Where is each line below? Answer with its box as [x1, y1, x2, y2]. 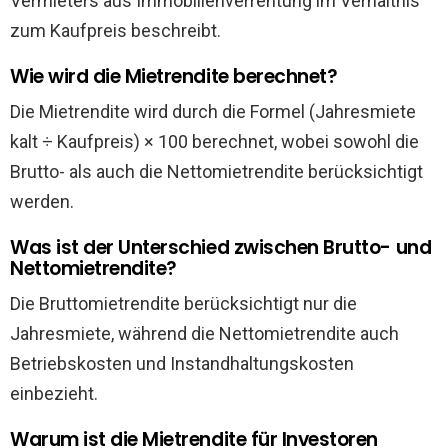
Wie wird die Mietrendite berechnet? [10, 63, 338, 90]
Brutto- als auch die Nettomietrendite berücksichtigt [10, 161, 423, 182]
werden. [10, 191, 74, 212]
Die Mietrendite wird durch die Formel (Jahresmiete [10, 101, 416, 122]
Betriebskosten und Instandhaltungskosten [10, 353, 354, 374]
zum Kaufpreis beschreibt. [10, 20, 221, 41]
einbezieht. [10, 383, 98, 404]
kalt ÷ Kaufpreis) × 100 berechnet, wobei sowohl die [10, 131, 419, 152]
